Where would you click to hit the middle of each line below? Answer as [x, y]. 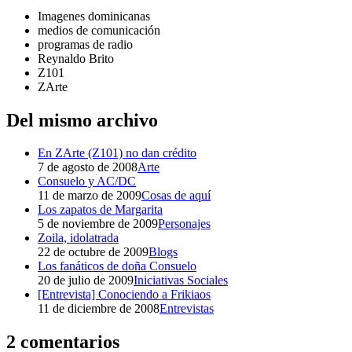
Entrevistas [187, 309]
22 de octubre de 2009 [93, 252]
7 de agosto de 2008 [88, 167]
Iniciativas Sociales [181, 280]
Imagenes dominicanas [94, 16]
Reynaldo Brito [76, 58]
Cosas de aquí [176, 196]
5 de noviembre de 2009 [98, 224]
